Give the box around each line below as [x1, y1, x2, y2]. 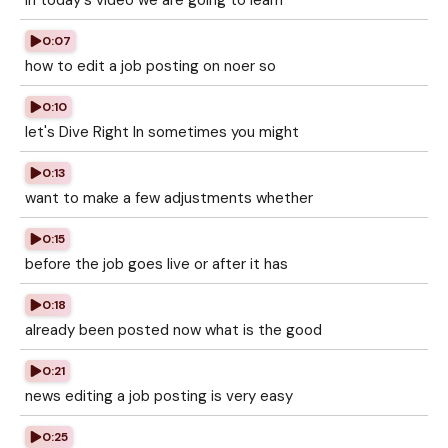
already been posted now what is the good [25, 320, 322, 340]
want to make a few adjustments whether [25, 188, 313, 208]
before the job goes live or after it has [25, 254, 288, 274]
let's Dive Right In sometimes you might [25, 122, 299, 142]
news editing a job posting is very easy [25, 386, 293, 406]
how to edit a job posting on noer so [25, 56, 276, 76]
